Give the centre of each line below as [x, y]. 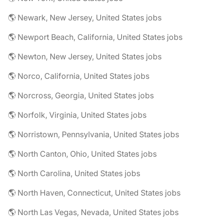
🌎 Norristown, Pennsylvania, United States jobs [93, 134]
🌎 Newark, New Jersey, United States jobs [85, 18]
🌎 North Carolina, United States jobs [74, 173]
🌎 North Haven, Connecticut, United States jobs [94, 193]
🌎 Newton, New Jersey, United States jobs [85, 56]
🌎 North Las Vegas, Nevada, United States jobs [93, 212]
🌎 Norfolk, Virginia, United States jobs [77, 115]
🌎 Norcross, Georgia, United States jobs [81, 95]
